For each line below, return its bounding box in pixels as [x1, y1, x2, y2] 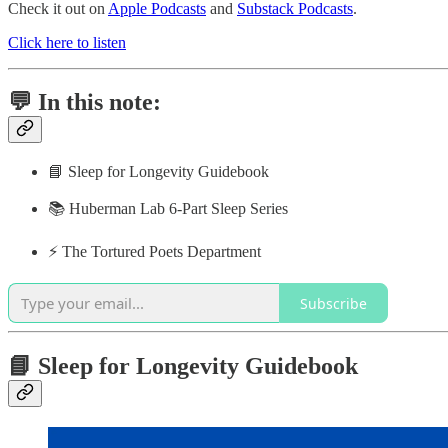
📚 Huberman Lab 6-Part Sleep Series [48, 200, 288, 218]
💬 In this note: [8, 89, 161, 116]
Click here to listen [8, 33, 126, 51]
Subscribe [300, 293, 367, 313]
